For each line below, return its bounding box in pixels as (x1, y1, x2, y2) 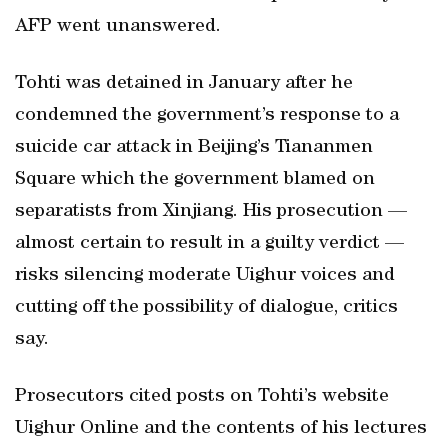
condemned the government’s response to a (15, 106, 399, 126)
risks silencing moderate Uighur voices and (15, 266, 395, 286)
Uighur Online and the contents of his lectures (15, 419, 427, 439)
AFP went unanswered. (15, 17, 221, 37)
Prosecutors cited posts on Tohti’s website (15, 387, 389, 407)
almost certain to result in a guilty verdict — (15, 234, 404, 254)
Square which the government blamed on (15, 170, 375, 190)
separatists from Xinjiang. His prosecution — (15, 202, 407, 222)
